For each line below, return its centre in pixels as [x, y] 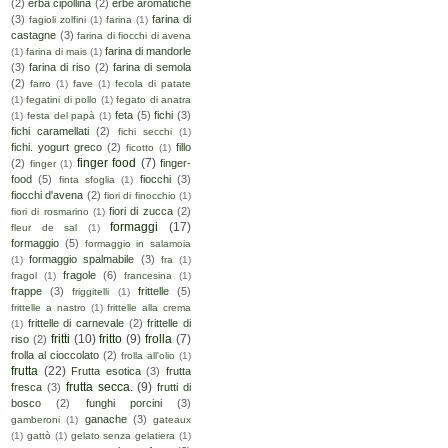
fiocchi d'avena [47, 195]
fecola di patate [153, 84]
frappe [26, 291]
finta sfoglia [87, 180]
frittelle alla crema [149, 308]
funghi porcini [123, 403]
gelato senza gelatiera [123, 436]
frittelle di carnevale [76, 323]
